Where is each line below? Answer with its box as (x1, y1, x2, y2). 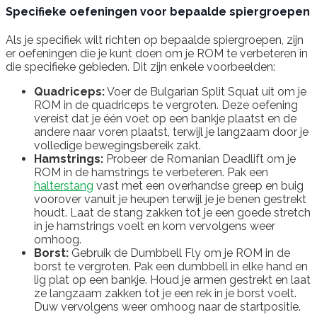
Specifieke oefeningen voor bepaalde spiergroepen (6, 4, 310, 18)
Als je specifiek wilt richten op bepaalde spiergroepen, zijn (6, 33, 304, 47)
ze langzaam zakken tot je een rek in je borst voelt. (34, 287, 296, 301)
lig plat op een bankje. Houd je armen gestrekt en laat (34, 273, 311, 287)
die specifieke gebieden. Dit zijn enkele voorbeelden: (6, 60, 275, 74)
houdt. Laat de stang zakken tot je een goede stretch (34, 206, 311, 220)
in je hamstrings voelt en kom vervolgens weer (34, 219, 275, 234)
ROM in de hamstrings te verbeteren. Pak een (34, 166, 268, 180)
